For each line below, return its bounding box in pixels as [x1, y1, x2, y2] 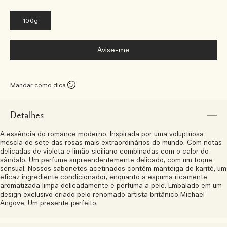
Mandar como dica [10, 81, 66, 89]
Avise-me [97, 46, 130, 55]
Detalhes [10, 110, 44, 120]
